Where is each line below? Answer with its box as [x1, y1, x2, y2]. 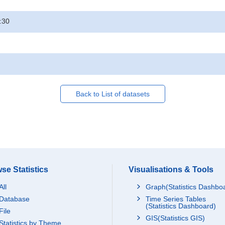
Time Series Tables [146, 195, 206, 203]
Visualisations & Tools [129, 165, 213, 174]
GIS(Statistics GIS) [146, 214, 205, 222]
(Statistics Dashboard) [146, 202, 216, 210]
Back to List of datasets [75, 90, 150, 98]
